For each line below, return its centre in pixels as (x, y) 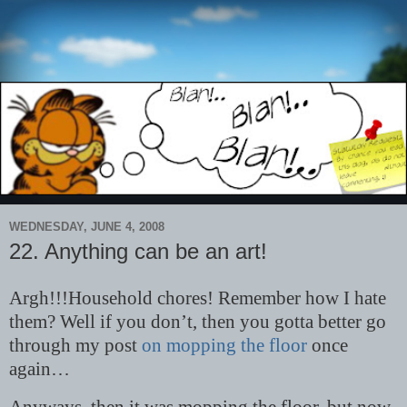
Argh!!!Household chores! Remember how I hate (198, 298)
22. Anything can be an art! (138, 252)
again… (40, 369)
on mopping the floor (224, 346)
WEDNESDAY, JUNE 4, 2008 (87, 226)
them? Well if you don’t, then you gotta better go (198, 322)
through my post (75, 346)
